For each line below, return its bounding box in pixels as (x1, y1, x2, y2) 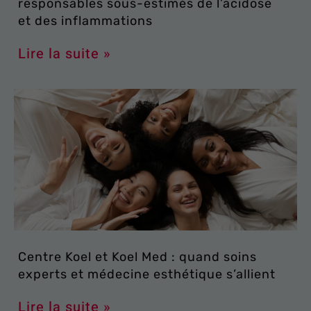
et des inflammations (18, 12, 153, 28)
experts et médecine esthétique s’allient (18, 266, 276, 282)
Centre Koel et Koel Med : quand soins (18, 249, 257, 264)
